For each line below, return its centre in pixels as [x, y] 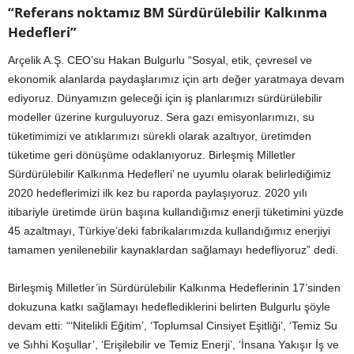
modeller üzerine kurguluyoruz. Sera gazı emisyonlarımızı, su [161, 117]
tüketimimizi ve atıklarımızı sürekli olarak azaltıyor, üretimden [160, 136]
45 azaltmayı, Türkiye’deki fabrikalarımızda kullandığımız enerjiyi [169, 231]
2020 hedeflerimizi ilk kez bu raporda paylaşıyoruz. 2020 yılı [158, 193]
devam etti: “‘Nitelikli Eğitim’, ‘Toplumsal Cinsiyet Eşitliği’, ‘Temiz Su [173, 326]
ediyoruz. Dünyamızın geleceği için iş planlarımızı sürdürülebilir [165, 98]
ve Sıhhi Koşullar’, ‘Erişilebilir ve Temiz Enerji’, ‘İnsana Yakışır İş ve [173, 345]
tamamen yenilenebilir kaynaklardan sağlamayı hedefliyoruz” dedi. [173, 250]
